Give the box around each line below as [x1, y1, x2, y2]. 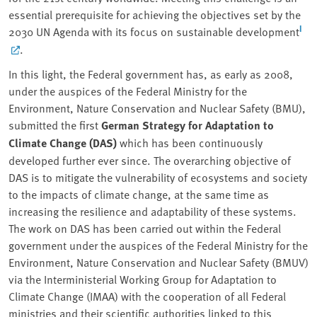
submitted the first [8, 117, 101, 133]
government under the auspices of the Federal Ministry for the [8, 237, 308, 253]
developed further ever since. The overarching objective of [8, 152, 291, 168]
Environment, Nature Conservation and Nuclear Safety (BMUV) [8, 254, 309, 270]
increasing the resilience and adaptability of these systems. [8, 203, 296, 219]
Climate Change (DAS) [8, 134, 117, 151]
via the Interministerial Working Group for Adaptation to [8, 271, 277, 287]
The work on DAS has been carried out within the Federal [8, 220, 281, 236]
